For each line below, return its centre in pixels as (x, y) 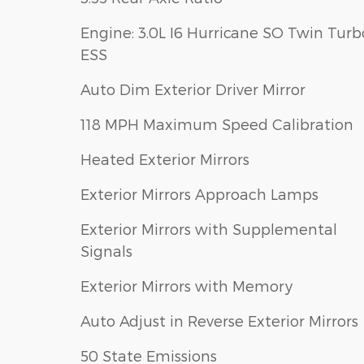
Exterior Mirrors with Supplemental (209, 229)
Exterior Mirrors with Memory (186, 286)
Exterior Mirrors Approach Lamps (199, 194)
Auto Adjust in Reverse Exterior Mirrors (219, 321)
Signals (106, 251)
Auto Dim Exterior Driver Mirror (193, 89)
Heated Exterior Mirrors (165, 159)
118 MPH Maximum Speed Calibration (217, 124)
